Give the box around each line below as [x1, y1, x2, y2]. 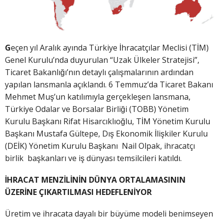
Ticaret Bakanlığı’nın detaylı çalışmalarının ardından [5, 66, 193, 78]
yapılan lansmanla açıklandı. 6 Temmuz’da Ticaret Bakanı [5, 79, 213, 90]
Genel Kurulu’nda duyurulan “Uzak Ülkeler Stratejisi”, [5, 54, 199, 65]
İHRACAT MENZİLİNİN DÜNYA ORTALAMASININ [5, 174, 186, 185]
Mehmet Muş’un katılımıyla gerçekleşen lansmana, [5, 91, 191, 102]
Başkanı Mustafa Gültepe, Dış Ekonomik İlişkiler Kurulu [5, 128, 208, 139]
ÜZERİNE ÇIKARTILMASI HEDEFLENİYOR [5, 186, 152, 197]
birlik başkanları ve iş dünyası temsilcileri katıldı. [5, 152, 182, 164]
